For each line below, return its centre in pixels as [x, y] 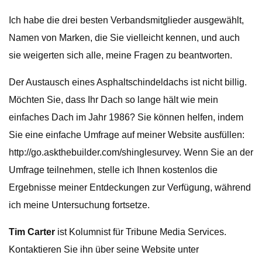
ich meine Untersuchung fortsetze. [79, 205]
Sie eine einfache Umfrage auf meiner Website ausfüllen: [127, 135]
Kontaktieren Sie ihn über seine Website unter [104, 249]
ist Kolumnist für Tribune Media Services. [141, 232]
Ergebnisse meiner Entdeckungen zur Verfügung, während [130, 187]
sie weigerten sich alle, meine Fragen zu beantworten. [120, 55]
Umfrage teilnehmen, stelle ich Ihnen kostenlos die [113, 170]
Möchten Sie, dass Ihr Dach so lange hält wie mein [113, 100]
